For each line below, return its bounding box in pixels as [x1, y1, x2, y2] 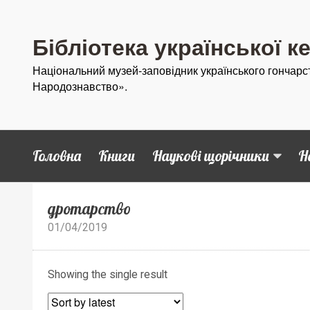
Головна [33, 146, 81, 165]
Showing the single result [48, 268, 168, 282]
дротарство [48, 198, 131, 219]
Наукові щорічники [152, 146, 269, 165]
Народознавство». [33, 77, 127, 94]
